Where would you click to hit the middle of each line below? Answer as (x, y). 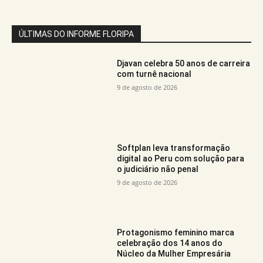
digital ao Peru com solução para (181, 158)
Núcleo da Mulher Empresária (174, 254)
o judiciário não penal (158, 169)
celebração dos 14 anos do (170, 243)
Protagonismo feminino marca (176, 233)
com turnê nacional (154, 74)
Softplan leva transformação (174, 148)
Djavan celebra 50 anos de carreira (184, 63)
